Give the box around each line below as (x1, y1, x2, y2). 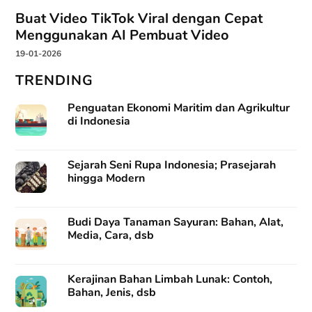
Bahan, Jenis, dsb (68, 285, 157, 301)
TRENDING (15, 70, 94, 90)
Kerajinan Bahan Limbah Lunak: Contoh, (68, 272, 273, 288)
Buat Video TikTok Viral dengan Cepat (15, 9, 263, 29)
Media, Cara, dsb (68, 228, 155, 244)
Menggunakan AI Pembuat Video (15, 26, 230, 45)
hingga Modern (68, 170, 146, 186)
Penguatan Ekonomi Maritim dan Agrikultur (68, 100, 290, 116)
